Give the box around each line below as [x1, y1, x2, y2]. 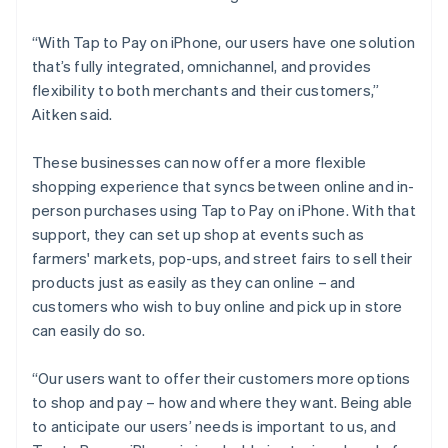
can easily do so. [32, 319, 146, 340]
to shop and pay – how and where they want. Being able [32, 391, 413, 412]
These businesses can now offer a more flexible [32, 151, 367, 172]
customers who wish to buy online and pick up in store [32, 295, 403, 316]
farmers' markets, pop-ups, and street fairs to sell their [32, 247, 413, 268]
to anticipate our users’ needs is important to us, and [32, 415, 396, 436]
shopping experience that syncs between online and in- [32, 175, 415, 196]
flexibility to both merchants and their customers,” [32, 79, 380, 100]
